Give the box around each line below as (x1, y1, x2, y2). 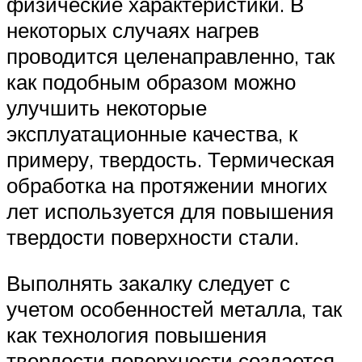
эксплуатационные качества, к (6, 120, 297, 146)
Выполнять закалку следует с (6, 270, 290, 297)
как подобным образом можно (6, 68, 296, 95)
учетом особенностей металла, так (6, 296, 342, 322)
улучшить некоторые (6, 94, 207, 120)
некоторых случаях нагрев (6, 16, 259, 43)
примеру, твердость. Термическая (6, 145, 335, 172)
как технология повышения (6, 322, 267, 348)
